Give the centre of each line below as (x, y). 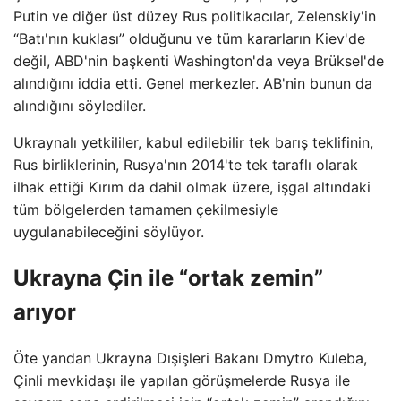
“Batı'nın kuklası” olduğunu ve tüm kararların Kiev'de (189, 38)
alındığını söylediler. (80, 106)
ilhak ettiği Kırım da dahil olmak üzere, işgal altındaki (192, 187)
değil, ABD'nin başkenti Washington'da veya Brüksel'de (199, 61)
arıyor (45, 311)
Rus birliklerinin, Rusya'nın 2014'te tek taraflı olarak (186, 165)
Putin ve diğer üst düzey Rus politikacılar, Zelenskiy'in (195, 16)
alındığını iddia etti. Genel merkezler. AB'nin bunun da (193, 83)
